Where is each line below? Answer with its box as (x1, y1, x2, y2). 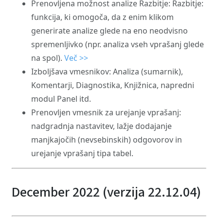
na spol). (31, 53, 64, 63)
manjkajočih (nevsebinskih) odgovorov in (31, 134, 182, 145)
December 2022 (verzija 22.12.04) (12, 182, 201, 202)
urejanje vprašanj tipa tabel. (31, 148, 133, 159)
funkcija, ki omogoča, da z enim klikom (31, 12, 174, 22)
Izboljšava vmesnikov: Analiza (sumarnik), (31, 66, 183, 77)
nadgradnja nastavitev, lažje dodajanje (31, 121, 172, 131)
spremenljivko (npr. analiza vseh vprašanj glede (31, 39, 204, 50)
